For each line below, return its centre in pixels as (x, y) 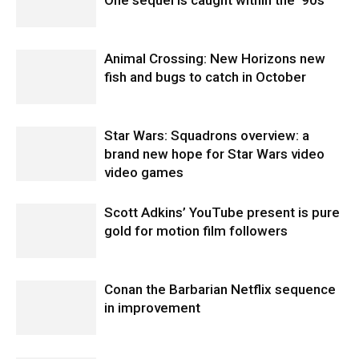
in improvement (152, 307)
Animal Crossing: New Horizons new (215, 58)
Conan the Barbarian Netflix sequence (220, 289)
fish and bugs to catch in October (205, 77)
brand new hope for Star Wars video (214, 153)
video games (144, 172)
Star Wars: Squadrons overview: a (207, 135)
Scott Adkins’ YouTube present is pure (222, 212)
